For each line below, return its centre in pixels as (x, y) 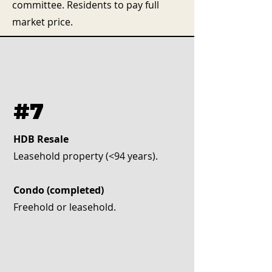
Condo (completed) (59, 190)
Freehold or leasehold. (65, 207)
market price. (42, 22)
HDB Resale (41, 139)
